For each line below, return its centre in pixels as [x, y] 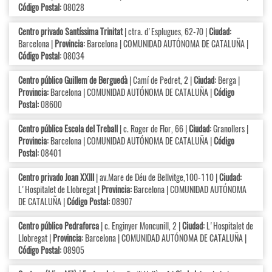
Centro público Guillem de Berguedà [73, 80]
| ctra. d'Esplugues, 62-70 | [166, 32]
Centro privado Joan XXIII [56, 177]
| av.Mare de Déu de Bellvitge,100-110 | [157, 177]
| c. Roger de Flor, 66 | [153, 129]
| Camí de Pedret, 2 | [161, 80]
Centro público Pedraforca [59, 226]
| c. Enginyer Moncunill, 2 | [141, 226]
